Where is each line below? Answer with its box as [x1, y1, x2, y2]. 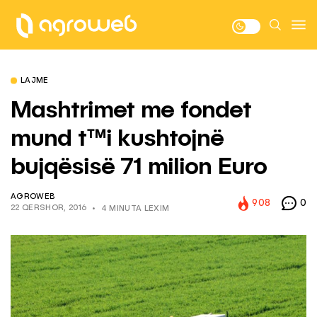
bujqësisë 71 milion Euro [11, 156, 267, 180]
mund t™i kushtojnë [11, 127, 224, 151]
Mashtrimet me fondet [11, 99, 251, 123]
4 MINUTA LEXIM [100, 205, 170, 213]
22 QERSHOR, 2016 [11, 204, 87, 212]
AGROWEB [11, 193, 55, 201]
